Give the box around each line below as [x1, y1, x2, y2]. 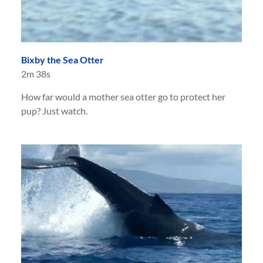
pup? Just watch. [21, 104, 87, 116]
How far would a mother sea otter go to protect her [21, 90, 225, 102]
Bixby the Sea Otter [21, 53, 104, 65]
